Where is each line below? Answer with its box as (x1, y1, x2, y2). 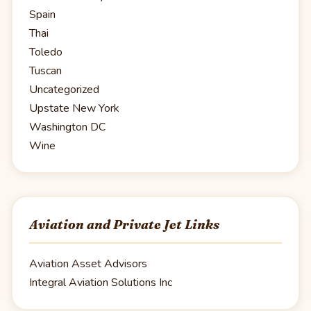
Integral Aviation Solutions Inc (29, 275, 172, 291)
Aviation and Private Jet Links (29, 216, 219, 233)
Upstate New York (29, 100, 119, 116)
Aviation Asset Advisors (29, 256, 147, 272)
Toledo (29, 44, 62, 60)
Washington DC (29, 119, 106, 135)
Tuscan (29, 62, 62, 78)
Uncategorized (29, 81, 99, 97)
